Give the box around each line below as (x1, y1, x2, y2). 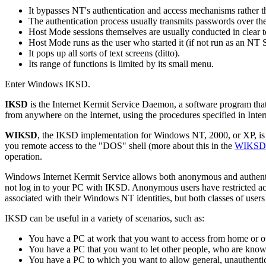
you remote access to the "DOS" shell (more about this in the (5, 140, 235, 151)
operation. (5, 151, 42, 161)
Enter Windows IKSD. (5, 78, 90, 89)
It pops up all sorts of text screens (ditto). (28, 47, 180, 58)
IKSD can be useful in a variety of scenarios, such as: (5, 213, 204, 223)
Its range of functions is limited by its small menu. (28, 58, 214, 69)
